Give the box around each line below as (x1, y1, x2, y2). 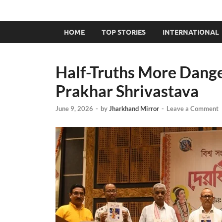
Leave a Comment (166, 105, 219, 113)
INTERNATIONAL (163, 28, 219, 36)
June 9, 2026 (55, 105, 93, 113)
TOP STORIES (102, 28, 146, 36)
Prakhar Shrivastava (55, 81, 199, 101)
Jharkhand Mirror (109, 105, 159, 113)
